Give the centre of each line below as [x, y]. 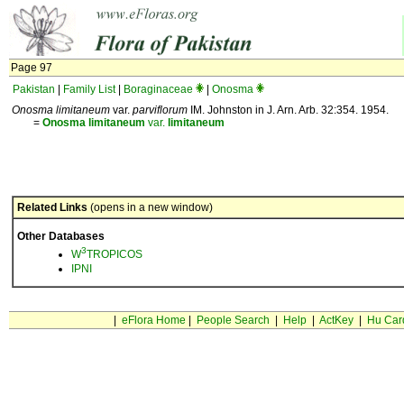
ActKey [336, 320]
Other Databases [61, 236]
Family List [89, 89]
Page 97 [32, 68]
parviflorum [160, 110]
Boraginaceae [158, 89]
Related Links [52, 207]
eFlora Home [153, 320]
